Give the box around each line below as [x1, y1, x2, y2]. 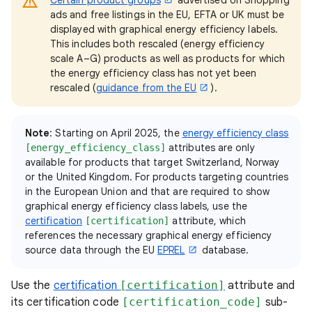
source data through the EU [25, 243, 158, 256]
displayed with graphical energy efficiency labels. [50, 22, 278, 36]
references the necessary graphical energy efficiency [25, 228, 272, 242]
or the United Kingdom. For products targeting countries [25, 170, 289, 183]
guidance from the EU [95, 81, 197, 94]
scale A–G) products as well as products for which [50, 52, 285, 65]
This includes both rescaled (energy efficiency [50, 37, 265, 50]
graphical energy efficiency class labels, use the [25, 199, 247, 212]
